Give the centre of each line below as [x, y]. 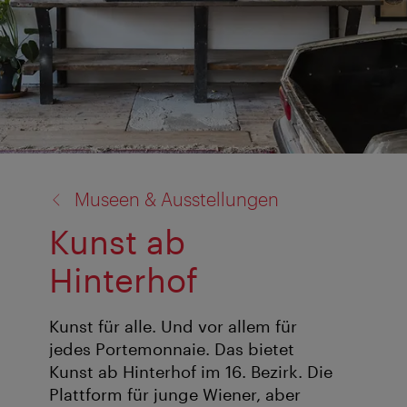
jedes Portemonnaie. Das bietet [172, 349]
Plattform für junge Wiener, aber [175, 395]
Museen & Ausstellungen [177, 199]
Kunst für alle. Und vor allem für [173, 327]
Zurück [50, 177]
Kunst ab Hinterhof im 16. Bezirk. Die [191, 372]
